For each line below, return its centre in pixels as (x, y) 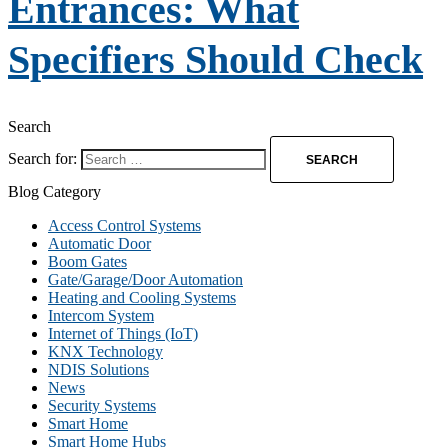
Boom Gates (87, 262)
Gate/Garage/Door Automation (145, 280)
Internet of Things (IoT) (123, 334)
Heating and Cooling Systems (142, 298)
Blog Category (54, 192)
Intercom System (101, 316)
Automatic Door (99, 244)
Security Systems (102, 406)
